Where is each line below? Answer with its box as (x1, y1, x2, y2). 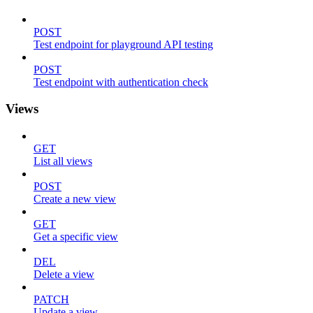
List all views (34, 154, 92, 167)
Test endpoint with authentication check (34, 75, 208, 88)
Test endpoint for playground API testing (34, 38, 213, 50)
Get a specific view (34, 230, 118, 242)
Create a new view (34, 192, 116, 205)
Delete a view (34, 268, 94, 280)
